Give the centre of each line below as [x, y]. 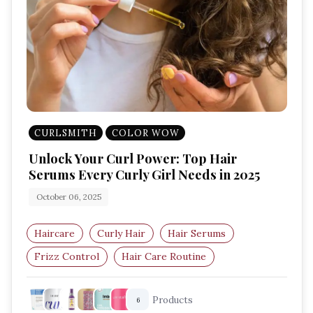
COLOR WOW [145, 133]
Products [173, 300]
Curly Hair [121, 233]
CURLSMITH [66, 133]
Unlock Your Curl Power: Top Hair [133, 158]
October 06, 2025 [68, 197]
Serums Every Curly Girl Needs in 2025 [144, 174]
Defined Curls [66, 280]
